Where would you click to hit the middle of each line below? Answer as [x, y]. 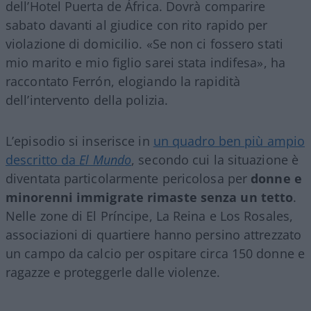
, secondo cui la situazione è [215, 159]
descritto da [43, 159]
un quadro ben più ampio [229, 141]
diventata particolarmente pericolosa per [128, 178]
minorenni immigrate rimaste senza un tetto [150, 197]
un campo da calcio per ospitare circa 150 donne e [155, 253]
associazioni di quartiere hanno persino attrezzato [154, 234]
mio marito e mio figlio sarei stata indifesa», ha [145, 62]
